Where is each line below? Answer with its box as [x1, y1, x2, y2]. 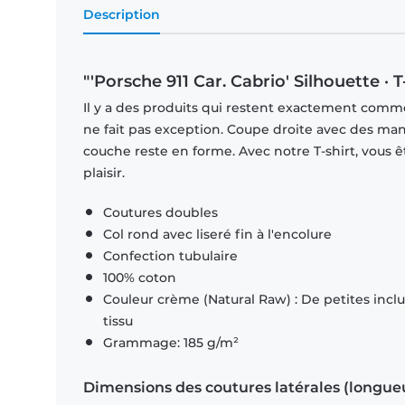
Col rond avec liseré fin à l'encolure [103, 226, 332, 243]
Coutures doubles [103, 204, 218, 221]
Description [83, 6, 160, 24]
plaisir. [83, 165, 125, 182]
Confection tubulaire [103, 248, 238, 265]
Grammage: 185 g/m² [103, 334, 239, 352]
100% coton [103, 269, 176, 287]
